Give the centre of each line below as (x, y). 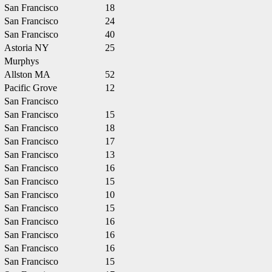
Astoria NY (27, 48)
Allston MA (27, 74)
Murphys (22, 61)
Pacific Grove (31, 88)
